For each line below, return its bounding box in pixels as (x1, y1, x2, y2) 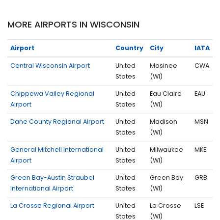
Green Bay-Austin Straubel (10, 173, 94, 182)
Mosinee (150, 61, 177, 70)
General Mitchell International (10, 145, 104, 154)
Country (115, 43, 143, 52)
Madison (150, 117, 177, 126)
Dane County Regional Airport (10, 117, 104, 126)
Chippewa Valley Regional (10, 89, 94, 98)
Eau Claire (150, 89, 182, 98)
